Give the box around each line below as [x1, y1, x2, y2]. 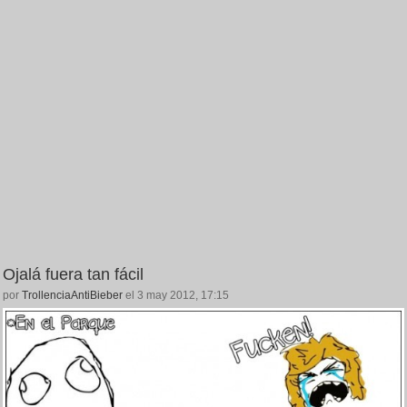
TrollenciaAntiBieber [22, 288, 123, 302]
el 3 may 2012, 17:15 [123, 288, 229, 302]
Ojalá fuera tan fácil [3, 264, 144, 283]
